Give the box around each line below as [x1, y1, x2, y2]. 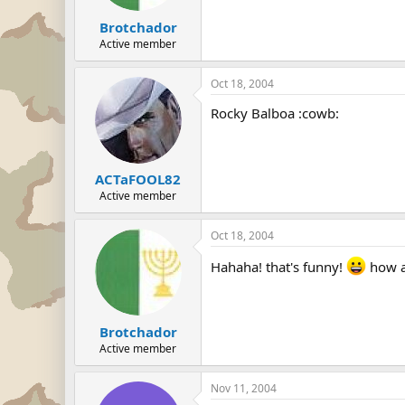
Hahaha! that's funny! [211, 258, 346, 276]
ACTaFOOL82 [95, 170, 181, 188]
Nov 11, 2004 [211, 380, 277, 396]
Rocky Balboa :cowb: [211, 103, 339, 122]
